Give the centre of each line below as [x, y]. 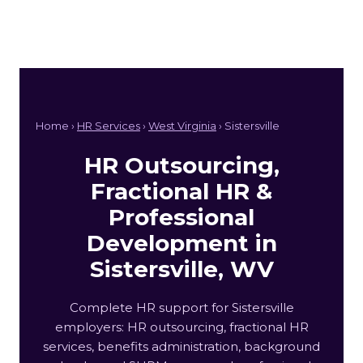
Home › [56, 125]
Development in [181, 243]
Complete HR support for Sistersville [181, 307]
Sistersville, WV [181, 269]
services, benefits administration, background [181, 346]
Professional [181, 217]
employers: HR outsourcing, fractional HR [181, 327]
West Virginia [182, 125]
